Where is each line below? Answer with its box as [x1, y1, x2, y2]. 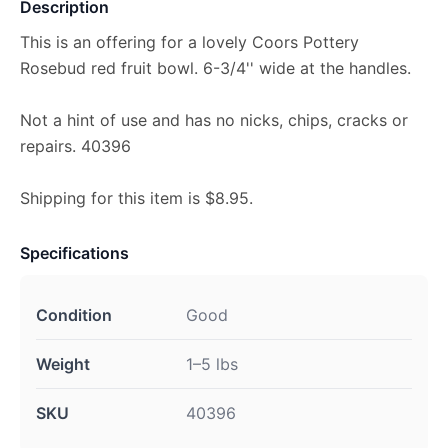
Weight [36, 354, 90, 375]
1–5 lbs [186, 354, 238, 375]
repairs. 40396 [20, 136, 131, 157]
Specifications [20, 243, 129, 264]
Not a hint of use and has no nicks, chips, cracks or [20, 110, 408, 131]
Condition [36, 305, 112, 326]
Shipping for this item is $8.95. [20, 188, 253, 209]
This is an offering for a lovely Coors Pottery [20, 32, 359, 53]
